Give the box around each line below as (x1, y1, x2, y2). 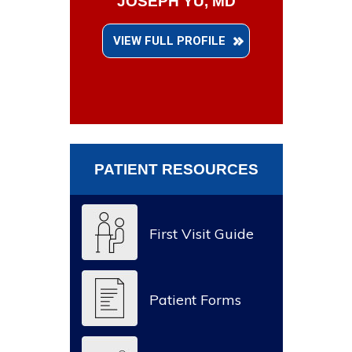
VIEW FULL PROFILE (113, 33, 225, 48)
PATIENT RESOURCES (93, 160, 258, 178)
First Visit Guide (148, 224, 254, 243)
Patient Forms (148, 290, 241, 309)
